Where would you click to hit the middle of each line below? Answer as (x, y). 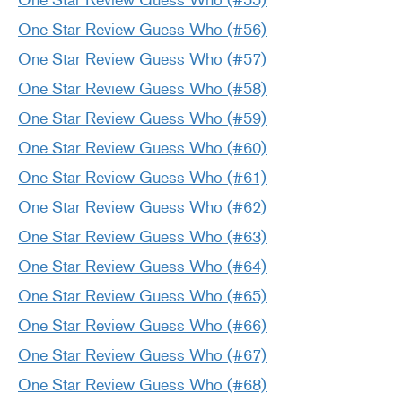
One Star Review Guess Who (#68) (142, 385)
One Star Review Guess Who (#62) (142, 208)
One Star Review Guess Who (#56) (142, 30)
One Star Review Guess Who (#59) (142, 119)
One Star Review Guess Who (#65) (142, 297)
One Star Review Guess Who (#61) (142, 178)
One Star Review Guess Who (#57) (142, 60)
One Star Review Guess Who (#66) (142, 326)
